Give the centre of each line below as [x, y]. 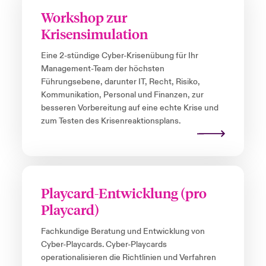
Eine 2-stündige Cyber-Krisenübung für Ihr [119, 56]
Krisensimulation [94, 34]
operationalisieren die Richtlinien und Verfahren [128, 258]
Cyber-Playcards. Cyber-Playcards [104, 245]
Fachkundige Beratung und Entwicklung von [123, 232]
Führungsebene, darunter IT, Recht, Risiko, [120, 82]
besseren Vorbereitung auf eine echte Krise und [129, 108]
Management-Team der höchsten [102, 69]
